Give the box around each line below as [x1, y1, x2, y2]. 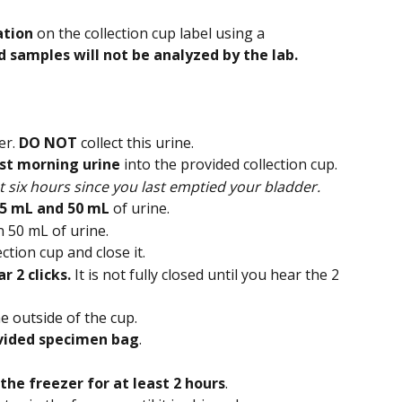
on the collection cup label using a [33, 23, 268, 44]
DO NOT [19, 132, 77, 153]
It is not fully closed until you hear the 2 [74, 264, 343, 284]
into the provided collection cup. [120, 154, 337, 175]
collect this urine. [77, 132, 194, 153]
